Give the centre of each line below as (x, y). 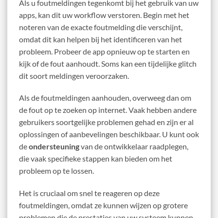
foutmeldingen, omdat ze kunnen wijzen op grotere (103, 205)
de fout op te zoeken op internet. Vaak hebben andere (108, 110)
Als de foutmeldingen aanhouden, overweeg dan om (105, 98)
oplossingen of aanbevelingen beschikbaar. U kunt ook (109, 134)
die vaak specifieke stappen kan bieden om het (96, 159)
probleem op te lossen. (56, 171)
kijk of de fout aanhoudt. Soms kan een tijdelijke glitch (108, 63)
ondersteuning (54, 146)
